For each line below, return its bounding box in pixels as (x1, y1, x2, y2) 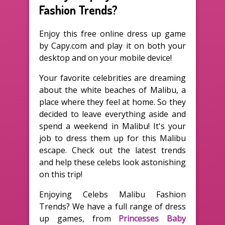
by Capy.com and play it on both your (39, 40, 186, 51)
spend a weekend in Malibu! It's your (39, 120, 186, 132)
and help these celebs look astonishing (39, 156, 186, 168)
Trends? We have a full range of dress (39, 200, 186, 212)
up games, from (39, 212, 119, 224)
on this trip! (39, 168, 82, 180)
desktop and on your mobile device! (39, 52, 172, 63)
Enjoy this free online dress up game (39, 28, 186, 39)
